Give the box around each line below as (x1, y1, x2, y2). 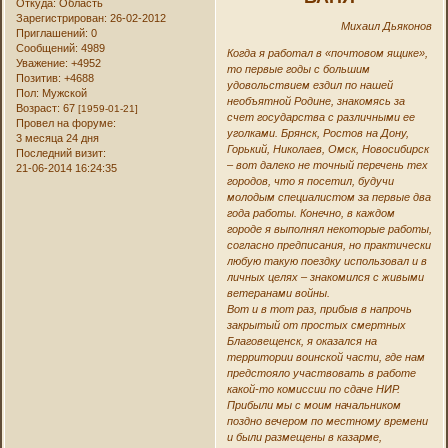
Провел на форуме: (16, 116, 117, 129)
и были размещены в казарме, (226, 430, 382, 443)
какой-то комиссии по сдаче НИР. (226, 382, 400, 395)
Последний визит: (16, 146, 107, 159)
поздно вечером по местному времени (226, 414, 428, 427)
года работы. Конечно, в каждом (226, 206, 395, 219)
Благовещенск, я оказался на (226, 334, 377, 347)
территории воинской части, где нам (226, 350, 425, 363)
